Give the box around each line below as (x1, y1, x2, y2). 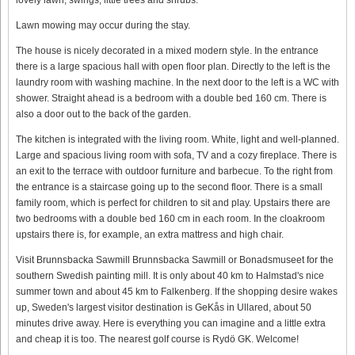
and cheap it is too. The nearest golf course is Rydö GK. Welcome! (16, 333, 299, 345)
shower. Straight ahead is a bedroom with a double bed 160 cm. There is (16, 92, 326, 104)
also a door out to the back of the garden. (16, 108, 191, 120)
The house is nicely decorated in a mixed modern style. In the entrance (16, 44, 319, 56)
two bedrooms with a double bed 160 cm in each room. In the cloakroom (16, 212, 325, 224)
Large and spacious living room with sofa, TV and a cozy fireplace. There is (16, 149, 337, 161)
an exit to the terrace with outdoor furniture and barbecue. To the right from (16, 165, 333, 177)
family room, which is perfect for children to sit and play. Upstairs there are (16, 197, 330, 208)
